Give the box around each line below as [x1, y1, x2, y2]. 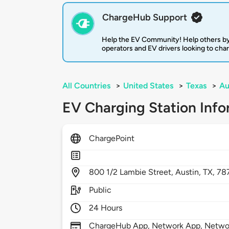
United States [123, 81, 173, 91]
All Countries [62, 81, 110, 91]
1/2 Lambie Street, [106, 167, 176, 177]
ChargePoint [89, 133, 135, 144]
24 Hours [89, 203, 123, 213]
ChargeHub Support [102, 12, 187, 24]
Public [89, 185, 112, 195]
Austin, [175, 167, 203, 177]
